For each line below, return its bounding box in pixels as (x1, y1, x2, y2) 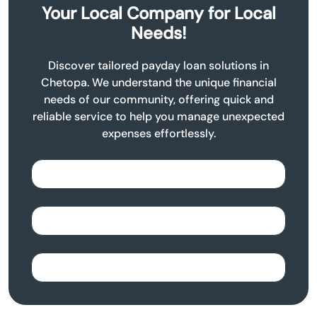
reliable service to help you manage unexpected (33, 109, 284, 125)
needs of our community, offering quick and (43, 92, 274, 108)
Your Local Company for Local (41, 2, 276, 25)
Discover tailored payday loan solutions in (48, 58, 269, 74)
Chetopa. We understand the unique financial (40, 75, 277, 91)
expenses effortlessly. (101, 126, 216, 142)
